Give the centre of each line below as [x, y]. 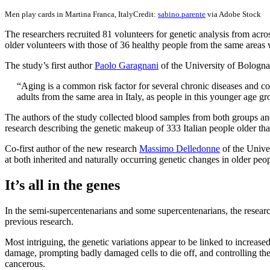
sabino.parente [182, 14]
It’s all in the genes [62, 185]
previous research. [39, 222]
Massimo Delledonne [180, 149]
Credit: [146, 14]
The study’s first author [50, 66]
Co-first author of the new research [72, 149]
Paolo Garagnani [127, 66]
